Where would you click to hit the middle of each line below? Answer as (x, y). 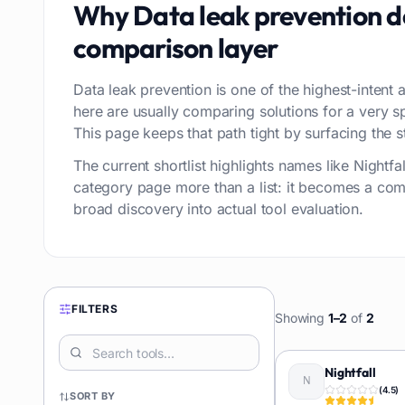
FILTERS (95, 309)
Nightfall (350, 372)
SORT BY (93, 396)
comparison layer (175, 48)
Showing (301, 318)
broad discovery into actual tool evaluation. (218, 209)
